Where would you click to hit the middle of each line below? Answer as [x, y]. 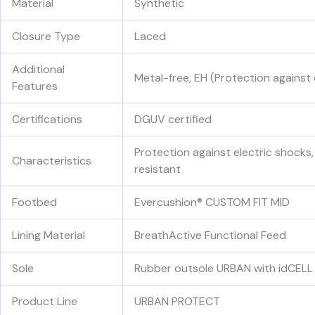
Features [35, 86]
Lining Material [49, 235]
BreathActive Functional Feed [210, 235]
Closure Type [46, 36]
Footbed [34, 202]
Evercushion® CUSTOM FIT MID [212, 202]
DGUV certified [173, 119]
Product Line [45, 301]
